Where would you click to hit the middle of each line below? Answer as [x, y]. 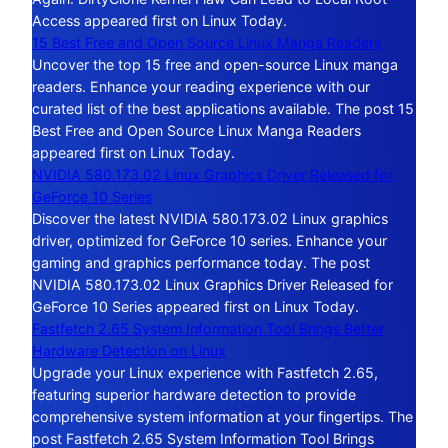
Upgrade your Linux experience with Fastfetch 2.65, [205, 373]
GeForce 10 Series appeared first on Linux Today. [195, 307]
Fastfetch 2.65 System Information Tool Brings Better [208, 329]
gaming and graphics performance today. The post [201, 263]
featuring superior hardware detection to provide [194, 395]
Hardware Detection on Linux [129, 351]
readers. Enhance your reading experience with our [201, 87]
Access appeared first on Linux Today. [159, 21]
